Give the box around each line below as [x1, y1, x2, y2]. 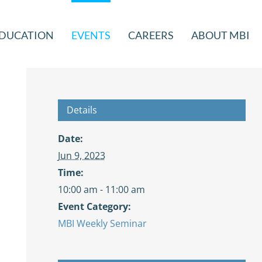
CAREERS [128, 29, 174, 42]
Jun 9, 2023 [57, 149, 105, 162]
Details [66, 103, 97, 116]
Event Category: [57, 199, 131, 213]
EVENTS [71, 29, 111, 42]
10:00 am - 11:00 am [57, 182, 145, 196]
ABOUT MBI [191, 29, 250, 42]
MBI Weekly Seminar [57, 216, 147, 230]
